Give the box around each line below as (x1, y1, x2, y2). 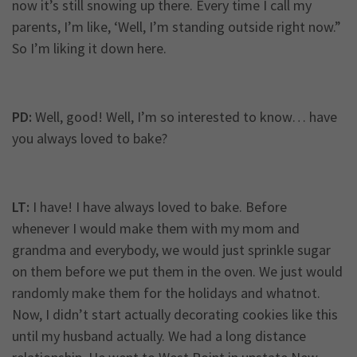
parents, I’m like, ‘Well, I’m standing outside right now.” (12, 18, 341, 37)
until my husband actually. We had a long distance (12, 327, 306, 346)
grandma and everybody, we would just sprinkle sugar (12, 241, 331, 260)
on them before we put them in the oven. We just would (12, 262, 343, 281)
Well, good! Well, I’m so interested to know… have (32, 108, 337, 127)
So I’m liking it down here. (12, 39, 167, 58)
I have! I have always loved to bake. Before (29, 198, 287, 217)
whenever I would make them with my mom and (12, 219, 300, 238)
